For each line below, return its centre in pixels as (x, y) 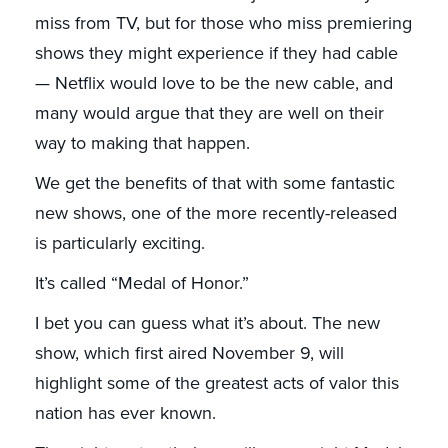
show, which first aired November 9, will (189, 353)
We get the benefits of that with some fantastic (214, 183)
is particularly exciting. (119, 243)
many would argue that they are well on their (209, 113)
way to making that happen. (142, 143)
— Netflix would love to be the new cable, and (213, 83)
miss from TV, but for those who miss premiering (223, 23)
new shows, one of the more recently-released (215, 213)
